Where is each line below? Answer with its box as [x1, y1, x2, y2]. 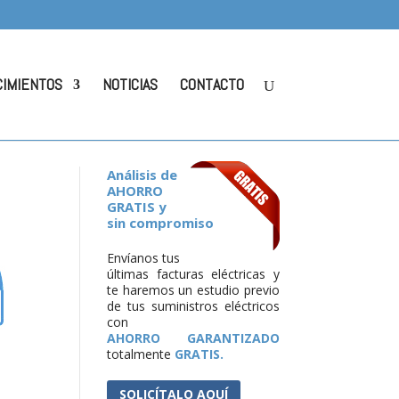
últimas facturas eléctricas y [107, 265, 280, 282]
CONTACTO [179, 74, 244, 94]
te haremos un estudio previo [107, 281, 280, 298]
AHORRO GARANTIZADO [107, 329, 280, 346]
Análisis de [107, 165, 178, 183]
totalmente [107, 345, 175, 362]
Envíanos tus [107, 248, 181, 266]
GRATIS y [107, 197, 167, 216]
